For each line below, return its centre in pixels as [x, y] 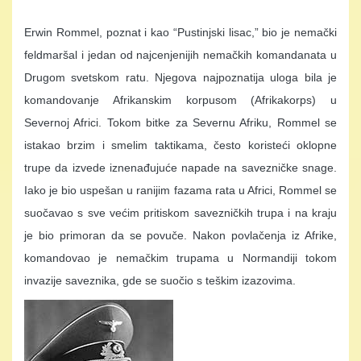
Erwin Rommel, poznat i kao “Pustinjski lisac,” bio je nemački [180, 33]
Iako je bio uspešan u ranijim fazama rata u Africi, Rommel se [180, 191]
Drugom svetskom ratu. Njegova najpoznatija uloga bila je [180, 78]
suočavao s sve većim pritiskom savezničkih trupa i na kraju [180, 213]
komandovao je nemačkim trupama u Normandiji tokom [180, 258]
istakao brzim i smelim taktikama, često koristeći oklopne [180, 145]
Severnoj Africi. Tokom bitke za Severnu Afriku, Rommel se [180, 123]
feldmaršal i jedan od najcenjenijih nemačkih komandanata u [180, 55]
